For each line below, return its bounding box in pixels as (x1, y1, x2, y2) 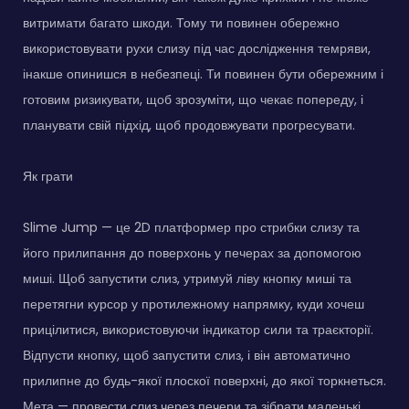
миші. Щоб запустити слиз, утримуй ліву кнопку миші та (23, 268, 351, 288)
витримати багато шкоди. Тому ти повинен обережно (23, 13, 340, 32)
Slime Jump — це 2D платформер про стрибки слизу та (23, 217, 360, 236)
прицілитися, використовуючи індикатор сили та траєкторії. (23, 320, 373, 339)
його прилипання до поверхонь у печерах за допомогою (23, 243, 362, 262)
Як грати (23, 166, 73, 185)
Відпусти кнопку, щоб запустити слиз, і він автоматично (23, 345, 351, 364)
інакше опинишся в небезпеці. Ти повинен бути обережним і (23, 64, 383, 83)
